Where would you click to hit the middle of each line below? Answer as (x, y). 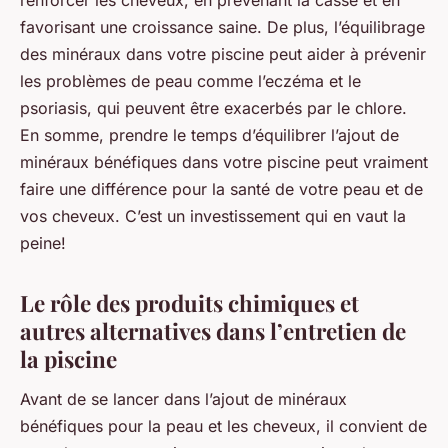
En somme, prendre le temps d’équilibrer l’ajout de (209, 135)
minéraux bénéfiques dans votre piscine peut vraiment (224, 162)
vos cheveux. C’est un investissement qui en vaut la (213, 216)
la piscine (68, 359)
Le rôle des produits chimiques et (189, 303)
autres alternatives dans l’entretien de (213, 331)
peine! (43, 243)
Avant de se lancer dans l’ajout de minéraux (183, 398)
